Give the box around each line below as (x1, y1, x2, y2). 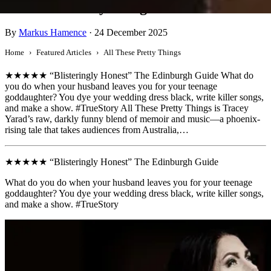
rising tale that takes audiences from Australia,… (5, 125, 189, 135)
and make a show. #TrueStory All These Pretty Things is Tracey (5, 103, 249, 114)
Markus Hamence (19, 27, 87, 38)
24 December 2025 (94, 27, 168, 38)
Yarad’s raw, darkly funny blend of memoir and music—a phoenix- (5, 114, 260, 125)
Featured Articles (36, 48, 91, 57)
